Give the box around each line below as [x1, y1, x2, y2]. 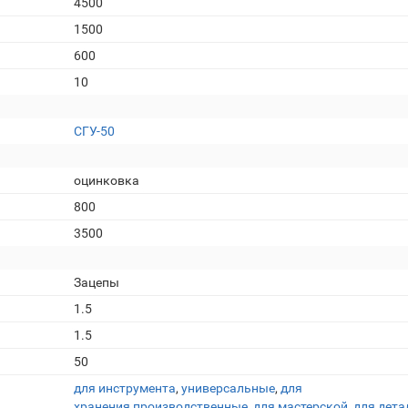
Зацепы [74, 275, 119, 290]
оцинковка [74, 173, 139, 188]
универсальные [181, 381, 275, 395]
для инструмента [74, 381, 176, 395]
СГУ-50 [74, 124, 115, 138]
